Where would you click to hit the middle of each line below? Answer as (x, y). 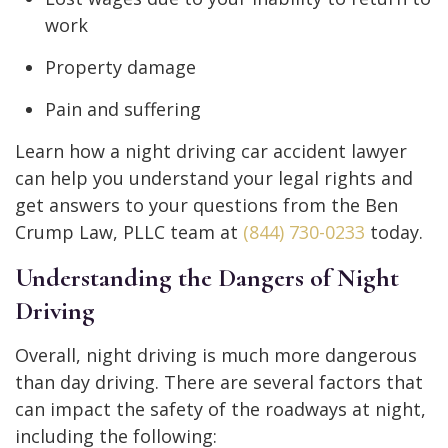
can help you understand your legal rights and (214, 177)
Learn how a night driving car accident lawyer (211, 150)
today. (394, 231)
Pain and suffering (123, 108)
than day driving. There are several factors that (219, 381)
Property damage (120, 66)
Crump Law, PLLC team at (129, 231)
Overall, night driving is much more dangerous (216, 354)
